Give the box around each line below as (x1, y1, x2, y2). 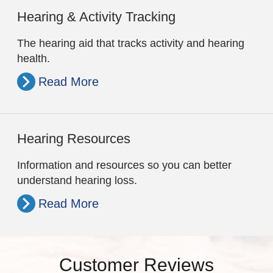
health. (17, 52, 50, 65)
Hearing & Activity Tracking (17, 9, 175, 25)
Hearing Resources (17, 131, 130, 147)
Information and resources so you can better (17, 159, 232, 172)
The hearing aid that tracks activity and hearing (17, 37, 244, 50)
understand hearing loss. (17, 174, 137, 187)
